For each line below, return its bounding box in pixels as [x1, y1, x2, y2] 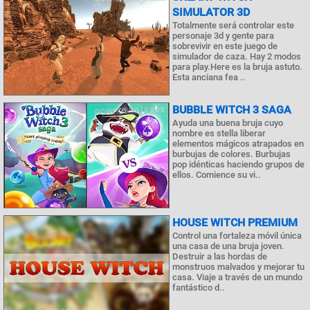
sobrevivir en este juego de [172, 40, 277, 51]
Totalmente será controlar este [172, 19, 294, 30]
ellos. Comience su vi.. [172, 170, 261, 181]
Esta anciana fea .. [172, 71, 246, 82]
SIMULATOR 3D [172, 5, 250, 19]
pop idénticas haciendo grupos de [172, 159, 304, 170]
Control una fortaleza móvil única [172, 230, 302, 241]
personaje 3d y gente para [172, 30, 274, 41]
